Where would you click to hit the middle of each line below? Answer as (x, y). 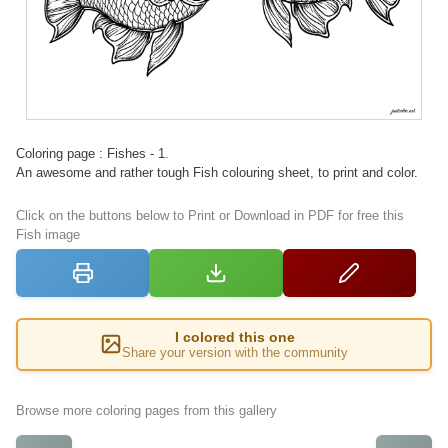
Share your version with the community (235, 352)
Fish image (48, 234)
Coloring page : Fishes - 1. (92, 153)
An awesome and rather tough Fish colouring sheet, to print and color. (217, 172)
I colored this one (235, 336)
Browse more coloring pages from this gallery (146, 410)
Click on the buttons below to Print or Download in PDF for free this (210, 215)
